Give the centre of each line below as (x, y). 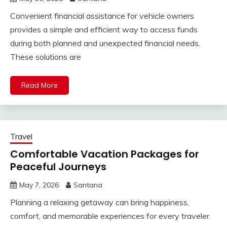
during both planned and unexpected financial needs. (105, 43)
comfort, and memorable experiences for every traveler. (110, 216)
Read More (40, 85)
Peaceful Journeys (58, 167)
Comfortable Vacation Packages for (105, 154)
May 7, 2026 (39, 185)
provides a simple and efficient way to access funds (104, 30)
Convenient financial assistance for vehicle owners (102, 16)
